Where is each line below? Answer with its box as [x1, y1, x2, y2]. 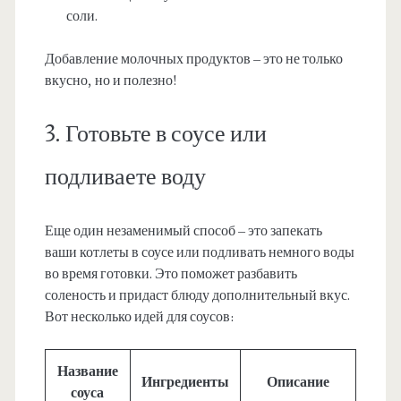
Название [56, 363, 118, 381]
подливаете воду [44, 162, 206, 193]
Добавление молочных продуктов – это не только [44, 50, 343, 69]
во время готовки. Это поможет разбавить [44, 265, 297, 284]
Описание [266, 373, 329, 392]
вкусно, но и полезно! [44, 72, 177, 90]
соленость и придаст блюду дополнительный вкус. [44, 286, 350, 305]
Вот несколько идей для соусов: [44, 308, 234, 327]
